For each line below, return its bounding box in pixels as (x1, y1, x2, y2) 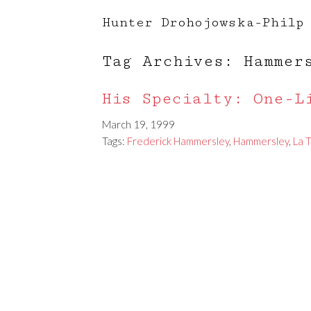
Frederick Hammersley (127, 135, 229, 147)
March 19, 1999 (102, 118, 175, 131)
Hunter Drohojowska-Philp (102, 15, 304, 30)
